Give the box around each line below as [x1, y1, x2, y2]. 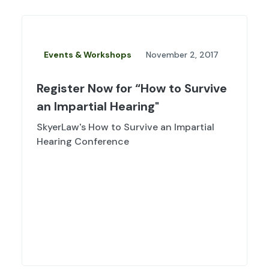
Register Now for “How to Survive [37, 80, 227, 97]
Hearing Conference [37, 135, 129, 148]
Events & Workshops [44, 49, 131, 61]
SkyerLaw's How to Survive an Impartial [37, 121, 214, 134]
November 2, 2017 [146, 49, 219, 61]
